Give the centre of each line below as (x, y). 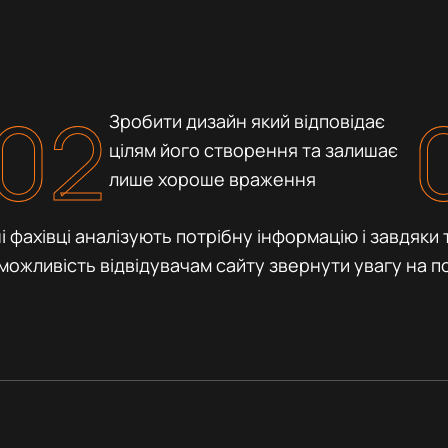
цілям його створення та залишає (253, 149)
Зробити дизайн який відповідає (246, 120)
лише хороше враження (212, 178)
